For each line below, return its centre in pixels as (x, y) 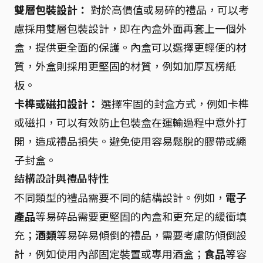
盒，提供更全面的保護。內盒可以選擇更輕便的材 (130, 47)
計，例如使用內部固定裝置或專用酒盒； (109, 254)
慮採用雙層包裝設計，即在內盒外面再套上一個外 (130, 28)
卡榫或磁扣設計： (56, 103)
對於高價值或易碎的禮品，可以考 (168, 9)
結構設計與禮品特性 (61, 178)
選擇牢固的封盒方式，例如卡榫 (174, 103)
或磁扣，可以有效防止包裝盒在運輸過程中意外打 (130, 122)
